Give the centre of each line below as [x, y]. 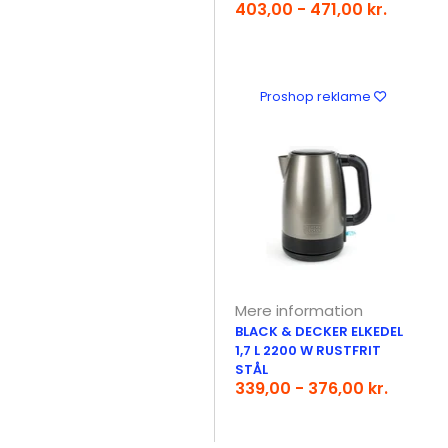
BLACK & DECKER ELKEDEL [319, 331]
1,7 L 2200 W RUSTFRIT [308, 350]
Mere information [299, 310]
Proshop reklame [316, 96]
